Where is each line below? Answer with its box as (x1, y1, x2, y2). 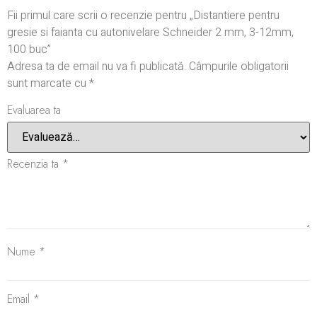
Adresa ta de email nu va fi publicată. (7, 57, 186, 75)
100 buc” (7, 40, 51, 58)
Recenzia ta (7, 155, 62, 172)
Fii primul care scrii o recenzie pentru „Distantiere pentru (7, 6, 279, 24)
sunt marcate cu (7, 74, 89, 92)
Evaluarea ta (7, 101, 61, 118)
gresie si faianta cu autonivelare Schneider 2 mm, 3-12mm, (7, 23, 294, 41)
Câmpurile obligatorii (189, 57, 289, 75)
